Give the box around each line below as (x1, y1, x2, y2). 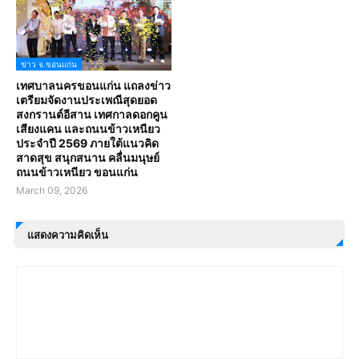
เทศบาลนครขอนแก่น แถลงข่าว (16, 79, 171, 93)
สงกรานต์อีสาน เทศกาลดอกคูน (16, 107, 167, 122)
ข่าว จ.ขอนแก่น (21, 59, 77, 70)
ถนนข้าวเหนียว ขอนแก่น (16, 165, 138, 179)
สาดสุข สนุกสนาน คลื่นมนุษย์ (16, 151, 159, 165)
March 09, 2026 (16, 184, 87, 197)
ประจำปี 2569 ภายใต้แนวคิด (16, 136, 159, 151)
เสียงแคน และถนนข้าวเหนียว (16, 122, 160, 136)
